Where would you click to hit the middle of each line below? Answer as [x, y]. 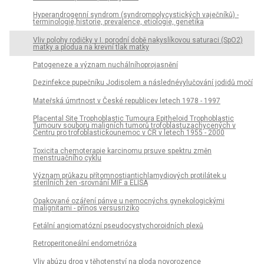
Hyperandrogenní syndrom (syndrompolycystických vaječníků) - [136, 15]
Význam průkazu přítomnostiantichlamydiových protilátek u [130, 176]
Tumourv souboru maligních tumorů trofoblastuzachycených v [134, 126]
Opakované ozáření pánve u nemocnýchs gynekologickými [129, 201]
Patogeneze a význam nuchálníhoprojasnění [105, 65]
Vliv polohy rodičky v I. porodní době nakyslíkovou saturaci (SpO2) [138, 40]
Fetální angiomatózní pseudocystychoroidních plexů [118, 226]
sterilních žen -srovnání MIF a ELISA [90, 183]
